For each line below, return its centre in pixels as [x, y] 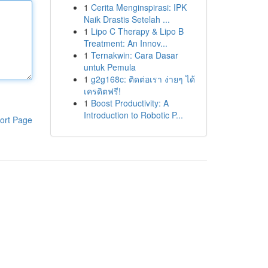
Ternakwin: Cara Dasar [134, 55]
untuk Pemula [109, 67]
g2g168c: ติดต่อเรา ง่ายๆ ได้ [143, 79]
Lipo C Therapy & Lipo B [137, 31]
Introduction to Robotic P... [133, 115]
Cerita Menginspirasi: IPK [138, 7]
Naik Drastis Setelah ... [127, 19]
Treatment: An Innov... [125, 43]
